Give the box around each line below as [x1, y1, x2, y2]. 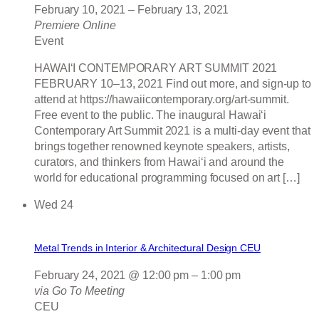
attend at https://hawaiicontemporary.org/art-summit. [34, 93, 289, 106]
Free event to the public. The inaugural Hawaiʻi [34, 109, 267, 122]
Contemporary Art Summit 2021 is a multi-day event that [34, 125, 310, 137]
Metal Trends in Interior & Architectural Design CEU [34, 242, 261, 254]
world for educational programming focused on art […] [34, 172, 300, 184]
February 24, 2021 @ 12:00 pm [34, 269, 189, 282]
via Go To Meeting [34, 285, 125, 298]
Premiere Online [34, 19, 116, 32]
